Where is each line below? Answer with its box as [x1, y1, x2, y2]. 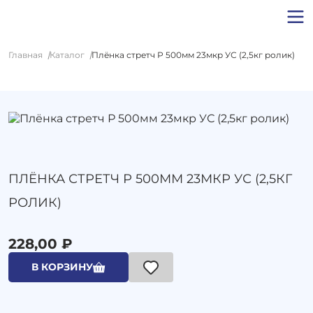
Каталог [50, 50, 85, 60]
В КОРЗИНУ [31, 261, 93, 273]
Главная [8, 50, 43, 60]
